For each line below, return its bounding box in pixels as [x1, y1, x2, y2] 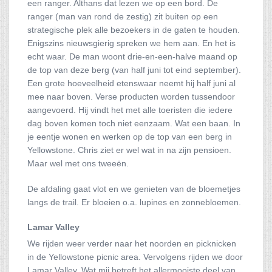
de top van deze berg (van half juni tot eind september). [27, 65, 241, 75]
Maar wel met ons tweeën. [27, 158, 129, 168]
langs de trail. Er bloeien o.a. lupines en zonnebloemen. [27, 197, 241, 207]
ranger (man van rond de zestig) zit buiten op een [27, 12, 218, 21]
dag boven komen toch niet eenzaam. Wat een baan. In [27, 118, 240, 128]
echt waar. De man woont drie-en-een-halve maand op [27, 52, 237, 61]
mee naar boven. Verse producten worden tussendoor [27, 92, 235, 101]
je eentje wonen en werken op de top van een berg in [27, 132, 232, 141]
